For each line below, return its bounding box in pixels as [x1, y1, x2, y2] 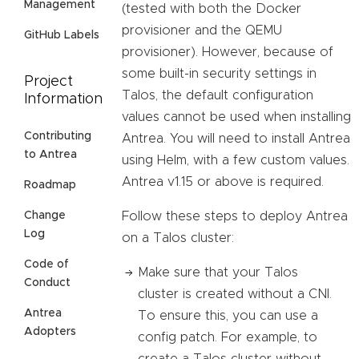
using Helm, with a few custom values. [122, 153, 349, 167]
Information [24, 92, 103, 107]
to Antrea [24, 149, 77, 161]
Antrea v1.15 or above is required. [122, 175, 324, 188]
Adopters [24, 326, 76, 338]
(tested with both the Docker [122, 2, 301, 15]
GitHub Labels [24, 30, 99, 42]
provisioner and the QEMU [122, 23, 282, 37]
